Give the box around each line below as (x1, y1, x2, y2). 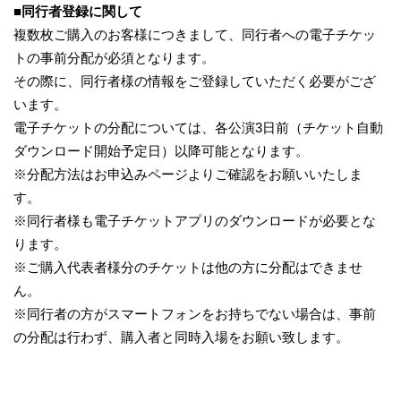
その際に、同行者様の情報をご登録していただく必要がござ (13, 73, 376, 90)
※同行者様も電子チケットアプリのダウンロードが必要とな (13, 213, 376, 229)
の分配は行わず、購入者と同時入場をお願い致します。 (13, 329, 349, 346)
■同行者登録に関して (13, 4, 142, 20)
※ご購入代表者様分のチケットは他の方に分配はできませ (13, 260, 363, 276)
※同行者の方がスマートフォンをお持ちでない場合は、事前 (13, 306, 376, 322)
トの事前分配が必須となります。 (13, 50, 215, 66)
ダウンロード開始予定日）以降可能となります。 (13, 143, 309, 159)
